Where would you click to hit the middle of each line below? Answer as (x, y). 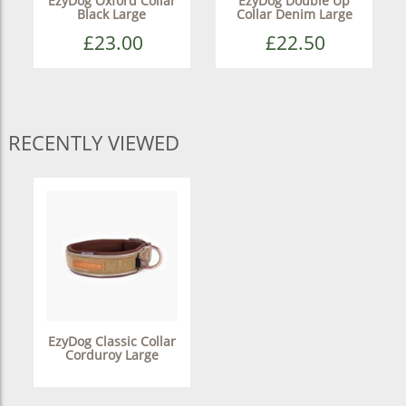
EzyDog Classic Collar (111, 341)
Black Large (112, 14)
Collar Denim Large (294, 14)
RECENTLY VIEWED (93, 142)
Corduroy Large (111, 355)
